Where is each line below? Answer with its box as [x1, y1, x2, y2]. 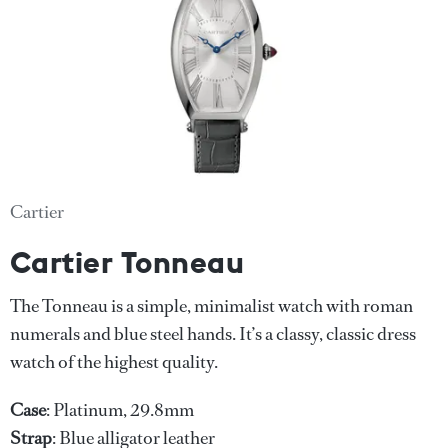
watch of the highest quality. [10, 349, 218, 374]
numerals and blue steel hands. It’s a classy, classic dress [10, 321, 416, 346]
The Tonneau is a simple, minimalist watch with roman [10, 293, 413, 318]
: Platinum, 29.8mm [46, 397, 194, 422]
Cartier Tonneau [10, 242, 245, 281]
